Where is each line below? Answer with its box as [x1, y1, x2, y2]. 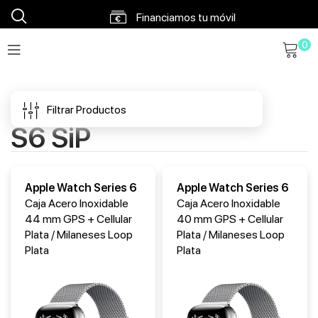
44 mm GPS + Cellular [25, 212, 132, 226]
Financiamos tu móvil [133, 10, 236, 24]
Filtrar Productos [47, 103, 126, 116]
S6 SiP [11, 121, 91, 155]
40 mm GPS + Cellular [177, 212, 283, 226]
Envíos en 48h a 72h [135, 45, 234, 60]
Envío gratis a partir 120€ [123, 81, 246, 95]
